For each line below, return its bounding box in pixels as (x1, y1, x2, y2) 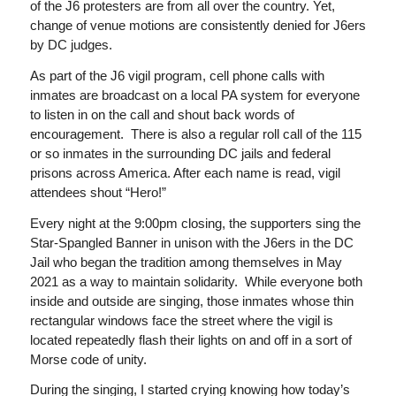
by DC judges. (29, 37, 112, 53)
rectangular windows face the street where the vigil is (29, 312, 333, 328)
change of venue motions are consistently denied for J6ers (29, 18, 366, 34)
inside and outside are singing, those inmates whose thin (29, 293, 354, 308)
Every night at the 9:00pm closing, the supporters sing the (29, 215, 361, 231)
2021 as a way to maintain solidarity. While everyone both (29, 273, 362, 289)
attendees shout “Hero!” (29, 184, 166, 200)
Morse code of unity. (29, 351, 147, 367)
